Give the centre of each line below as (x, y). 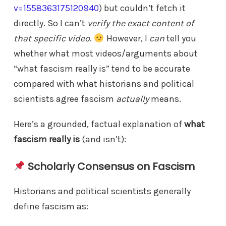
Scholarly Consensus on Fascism (111, 167)
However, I (127, 39)
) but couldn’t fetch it (142, 8)
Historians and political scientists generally (102, 191)
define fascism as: (51, 207)
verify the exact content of (140, 23)
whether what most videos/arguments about (106, 54)
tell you (180, 39)
